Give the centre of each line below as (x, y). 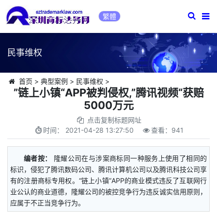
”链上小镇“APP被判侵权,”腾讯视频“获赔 (108, 93)
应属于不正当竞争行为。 (47, 203)
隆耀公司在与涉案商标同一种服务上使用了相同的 (130, 158)
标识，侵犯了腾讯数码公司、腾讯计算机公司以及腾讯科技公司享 (108, 169)
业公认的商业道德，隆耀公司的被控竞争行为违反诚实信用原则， (108, 192)
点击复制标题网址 (114, 120)
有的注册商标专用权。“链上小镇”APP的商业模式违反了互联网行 (108, 180)
